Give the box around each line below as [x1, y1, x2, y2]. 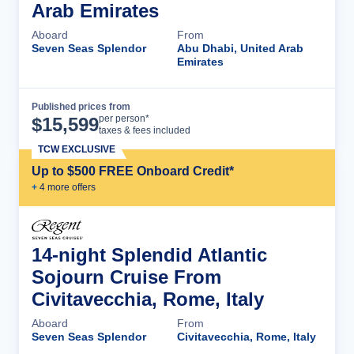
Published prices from [32, 100, 130, 112]
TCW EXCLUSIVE [38, 143, 115, 155]
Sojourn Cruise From [32, 265, 221, 288]
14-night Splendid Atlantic [32, 243, 267, 265]
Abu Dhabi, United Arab [177, 41, 303, 55]
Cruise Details [223, 111, 307, 126]
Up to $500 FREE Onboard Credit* [32, 164, 234, 178]
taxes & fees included [99, 124, 190, 136]
